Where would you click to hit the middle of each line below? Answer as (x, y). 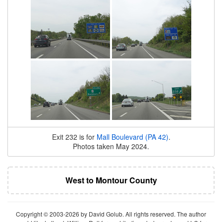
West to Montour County (111, 180)
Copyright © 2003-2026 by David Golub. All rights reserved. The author (111, 214)
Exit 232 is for (74, 137)
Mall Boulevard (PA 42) (132, 137)
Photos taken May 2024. (111, 146)
